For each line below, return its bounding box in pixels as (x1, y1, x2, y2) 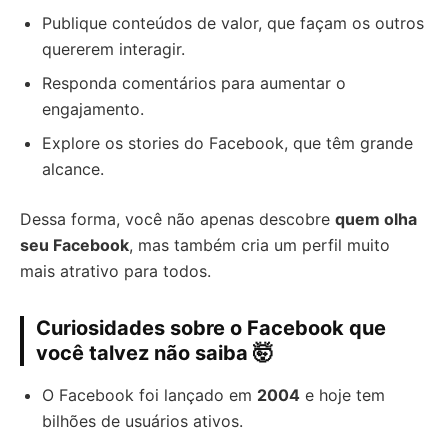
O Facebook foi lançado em (42, 384, 257, 405)
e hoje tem (300, 384, 385, 405)
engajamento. (42, 98, 144, 119)
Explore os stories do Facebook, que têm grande (42, 132, 413, 153)
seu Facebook (20, 234, 129, 255)
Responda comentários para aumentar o (42, 72, 346, 93)
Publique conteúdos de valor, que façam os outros (42, 12, 424, 33)
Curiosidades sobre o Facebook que (36, 315, 386, 340)
